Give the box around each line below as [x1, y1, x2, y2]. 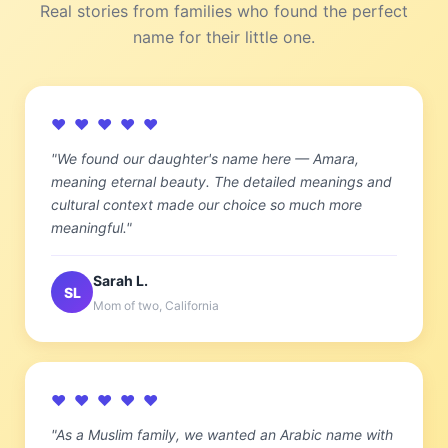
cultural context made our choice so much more [51, 196, 362, 214]
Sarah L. [93, 272, 148, 290]
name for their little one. [133, 27, 315, 48]
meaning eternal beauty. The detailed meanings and [51, 173, 392, 191]
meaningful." [51, 219, 132, 237]
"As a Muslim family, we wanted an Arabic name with [51, 426, 393, 444]
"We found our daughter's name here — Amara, [51, 150, 359, 168]
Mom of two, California [93, 298, 219, 314]
